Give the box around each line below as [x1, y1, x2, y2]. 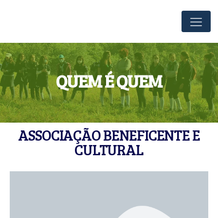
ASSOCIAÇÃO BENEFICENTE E [18, 125, 200, 145]
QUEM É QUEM [56, 69, 162, 92]
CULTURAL [74, 140, 144, 159]
